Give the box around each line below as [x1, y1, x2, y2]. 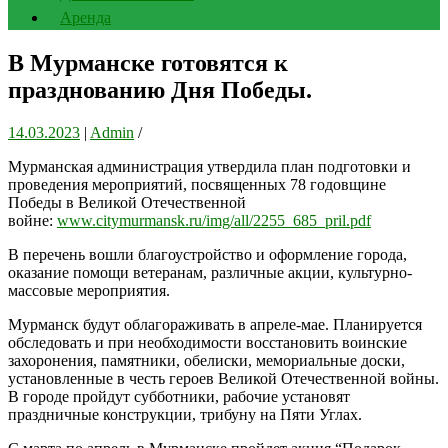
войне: [8, 211, 57, 229]
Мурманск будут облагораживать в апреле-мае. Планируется [8, 315, 422, 333]
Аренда [60, 9, 111, 26]
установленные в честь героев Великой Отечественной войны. [8, 369, 439, 387]
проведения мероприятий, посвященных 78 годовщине [8, 175, 386, 193]
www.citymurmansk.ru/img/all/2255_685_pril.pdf [57, 211, 371, 229]
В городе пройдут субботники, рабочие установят [8, 387, 350, 405]
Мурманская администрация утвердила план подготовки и [8, 157, 411, 175]
